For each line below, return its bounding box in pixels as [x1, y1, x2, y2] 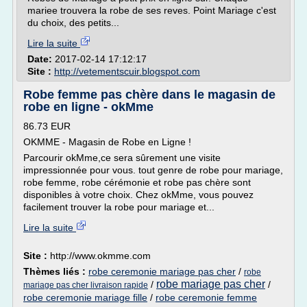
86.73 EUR [23, 121, 71, 132]
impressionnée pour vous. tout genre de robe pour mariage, [23, 164, 283, 175]
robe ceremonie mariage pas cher [88, 266, 236, 277]
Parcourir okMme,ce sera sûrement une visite [23, 152, 221, 163]
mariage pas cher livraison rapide [23, 280, 148, 290]
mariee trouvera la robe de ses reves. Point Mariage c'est [27, 5, 276, 16]
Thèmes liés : [23, 266, 88, 277]
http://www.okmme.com [50, 250, 151, 261]
